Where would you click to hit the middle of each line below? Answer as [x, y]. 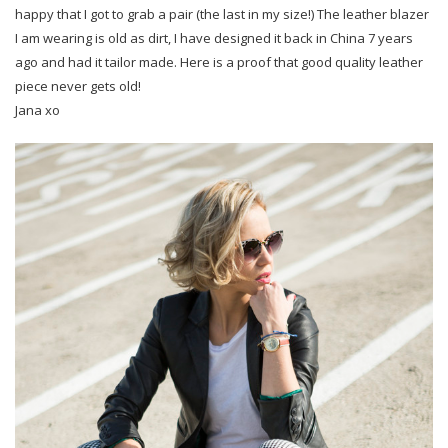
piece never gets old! [78, 85]
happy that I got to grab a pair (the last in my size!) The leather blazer [222, 13]
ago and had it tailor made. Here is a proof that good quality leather [219, 61]
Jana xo [37, 109]
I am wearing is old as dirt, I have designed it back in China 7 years [214, 37]
